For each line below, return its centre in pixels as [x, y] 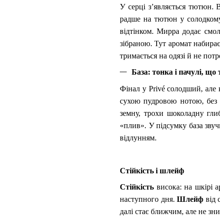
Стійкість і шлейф [152, 170]
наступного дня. [149, 199]
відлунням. [138, 137]
